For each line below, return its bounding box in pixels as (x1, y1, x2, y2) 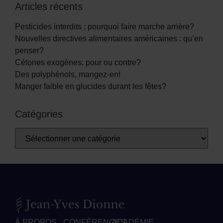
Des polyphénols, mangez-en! (15, 69, 120, 80)
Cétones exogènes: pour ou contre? (15, 57, 141, 68)
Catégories (15, 107, 63, 121)
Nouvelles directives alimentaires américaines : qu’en (15, 33, 203, 44)
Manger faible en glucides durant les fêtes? (15, 81, 166, 92)
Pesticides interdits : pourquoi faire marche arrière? (15, 21, 194, 32)
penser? (15, 45, 44, 56)
